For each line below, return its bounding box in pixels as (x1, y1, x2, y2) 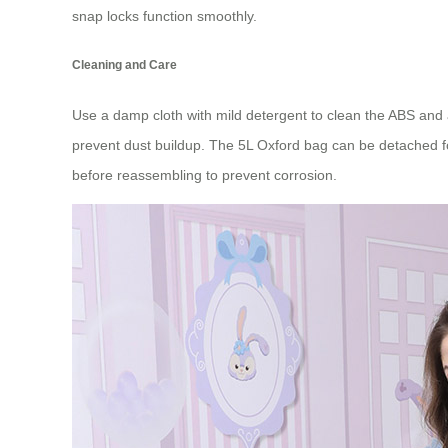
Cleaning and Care (72, 58, 177, 72)
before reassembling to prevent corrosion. (72, 166, 337, 183)
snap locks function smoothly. (72, 7, 257, 24)
